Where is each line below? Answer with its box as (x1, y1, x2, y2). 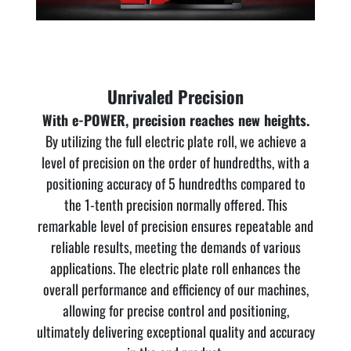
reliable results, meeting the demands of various (50, 237, 301, 258)
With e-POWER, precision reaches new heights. (42, 110, 309, 131)
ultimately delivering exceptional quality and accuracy (36, 321, 315, 342)
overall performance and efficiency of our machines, (42, 279, 309, 300)
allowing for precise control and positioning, (62, 300, 289, 321)
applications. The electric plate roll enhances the (50, 258, 301, 279)
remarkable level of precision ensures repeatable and (38, 215, 313, 237)
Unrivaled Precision (107, 84, 244, 110)
